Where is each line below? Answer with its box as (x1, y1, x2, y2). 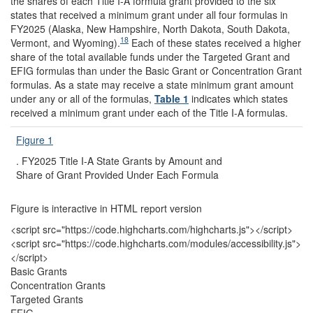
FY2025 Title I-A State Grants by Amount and (22, 153, 222, 168)
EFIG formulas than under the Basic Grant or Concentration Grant (10, 63, 302, 78)
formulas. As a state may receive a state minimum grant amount (10, 77, 293, 92)
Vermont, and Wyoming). (10, 35, 120, 50)
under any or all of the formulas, (10, 91, 154, 105)
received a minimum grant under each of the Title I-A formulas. (10, 105, 288, 119)
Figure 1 (16, 132, 53, 147)
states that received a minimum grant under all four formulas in (10, 7, 288, 22)
